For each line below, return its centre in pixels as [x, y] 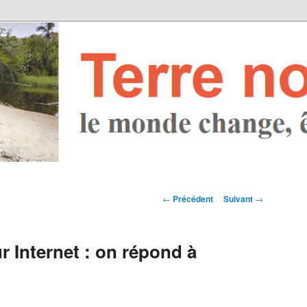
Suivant [239, 199]
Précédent [192, 199]
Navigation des [230, 198]
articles [247, 214]
